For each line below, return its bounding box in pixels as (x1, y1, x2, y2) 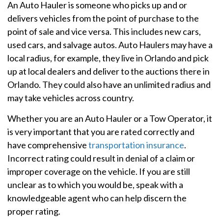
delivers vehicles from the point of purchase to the (7, 12, 199, 24)
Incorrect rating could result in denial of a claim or (7, 152, 195, 164)
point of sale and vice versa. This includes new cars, (7, 26, 201, 37)
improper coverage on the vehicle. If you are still (7, 165, 190, 177)
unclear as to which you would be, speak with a (7, 179, 183, 190)
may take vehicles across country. (7, 92, 134, 103)
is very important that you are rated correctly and (7, 126, 194, 137)
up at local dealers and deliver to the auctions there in (7, 65, 210, 77)
